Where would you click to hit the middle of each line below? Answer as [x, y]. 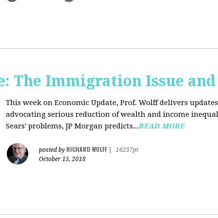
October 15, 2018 [62, 159]
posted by [53, 150]
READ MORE [162, 126]
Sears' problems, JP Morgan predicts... [72, 126]
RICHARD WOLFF [87, 149]
